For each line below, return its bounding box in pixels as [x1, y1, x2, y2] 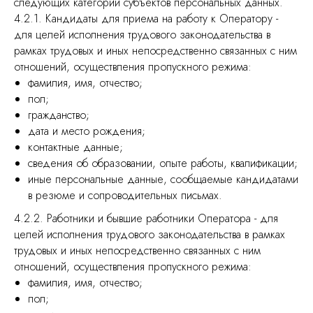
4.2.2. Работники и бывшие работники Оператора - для [14, 210, 278, 226]
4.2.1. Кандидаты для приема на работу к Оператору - [14, 10, 278, 27]
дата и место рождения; [28, 123, 145, 139]
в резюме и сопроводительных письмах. [28, 187, 222, 203]
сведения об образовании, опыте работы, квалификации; [28, 155, 298, 171]
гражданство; [28, 107, 89, 123]
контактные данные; [28, 139, 123, 155]
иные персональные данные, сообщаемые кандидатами [28, 171, 298, 187]
